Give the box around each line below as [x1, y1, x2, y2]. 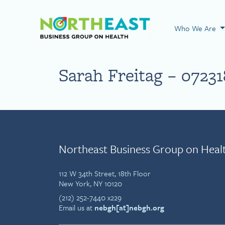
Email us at [59, 202, 94, 213]
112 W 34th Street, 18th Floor [59, 168, 151, 179]
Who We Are [174, 23, 218, 34]
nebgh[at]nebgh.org [94, 202, 164, 213]
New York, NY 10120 [59, 178, 122, 189]
